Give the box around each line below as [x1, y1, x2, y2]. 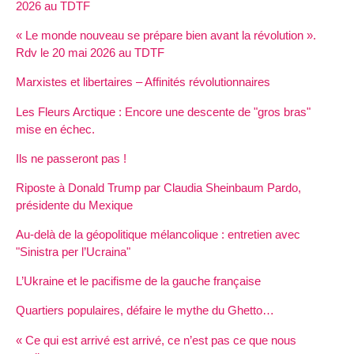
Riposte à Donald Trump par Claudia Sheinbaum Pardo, [16, 180, 301, 194]
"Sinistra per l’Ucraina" [16, 245, 130, 259]
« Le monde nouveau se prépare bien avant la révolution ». [16, 28, 316, 43]
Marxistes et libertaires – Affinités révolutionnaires [16, 75, 270, 89]
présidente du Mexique [16, 198, 133, 212]
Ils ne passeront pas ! [16, 151, 126, 165]
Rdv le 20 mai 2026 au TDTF [16, 46, 164, 60]
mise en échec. [16, 122, 95, 136]
